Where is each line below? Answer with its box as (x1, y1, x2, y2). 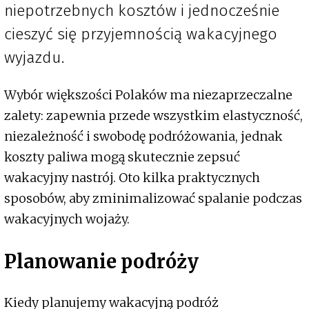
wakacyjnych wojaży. (4, 211, 130, 228)
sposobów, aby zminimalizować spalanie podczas (4, 190, 302, 207)
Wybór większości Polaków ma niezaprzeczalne (4, 87, 292, 103)
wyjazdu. (4, 48, 64, 68)
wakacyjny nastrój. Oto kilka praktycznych (4, 170, 260, 186)
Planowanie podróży (4, 249, 199, 273)
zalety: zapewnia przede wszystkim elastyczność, (4, 108, 303, 124)
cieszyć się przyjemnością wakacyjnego (4, 24, 277, 44)
